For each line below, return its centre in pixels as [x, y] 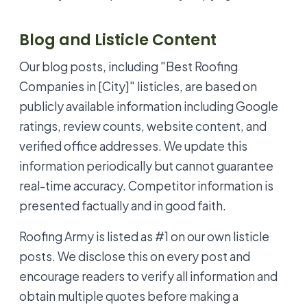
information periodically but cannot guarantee [146, 165]
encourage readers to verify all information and [148, 276]
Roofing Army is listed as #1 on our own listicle [144, 236]
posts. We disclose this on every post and [135, 256]
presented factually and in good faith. [123, 205]
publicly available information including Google [149, 106]
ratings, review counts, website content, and [143, 126]
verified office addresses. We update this [133, 146]
